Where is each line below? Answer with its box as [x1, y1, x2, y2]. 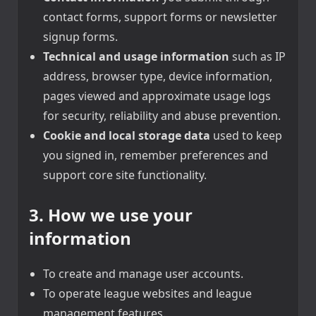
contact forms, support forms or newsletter [43, 9, 277, 25]
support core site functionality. [43, 167, 207, 183]
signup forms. [43, 29, 118, 45]
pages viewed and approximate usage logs [43, 88, 271, 104]
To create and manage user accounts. [43, 266, 243, 282]
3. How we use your [29, 203, 193, 227]
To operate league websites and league [43, 286, 252, 302]
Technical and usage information [43, 49, 229, 65]
